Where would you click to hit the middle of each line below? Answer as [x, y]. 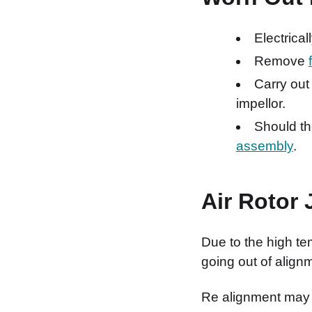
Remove [281, 61]
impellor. [260, 103]
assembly [264, 146]
